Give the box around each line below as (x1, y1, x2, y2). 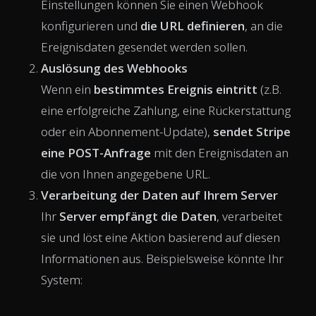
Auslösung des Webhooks (41, 59, 188, 76)
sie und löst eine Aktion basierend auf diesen (41, 229, 280, 245)
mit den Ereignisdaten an (151, 144, 288, 161)
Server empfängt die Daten (59, 207, 217, 224)
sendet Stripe (213, 123, 291, 140)
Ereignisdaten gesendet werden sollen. (41, 38, 248, 55)
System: (41, 271, 83, 288)
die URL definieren (140, 17, 245, 34)
